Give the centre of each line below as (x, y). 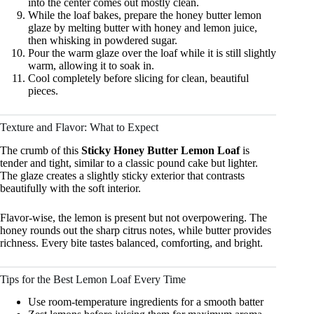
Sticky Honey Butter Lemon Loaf (161, 150)
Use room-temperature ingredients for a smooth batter (146, 302)
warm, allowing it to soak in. (91, 65)
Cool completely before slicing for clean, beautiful (138, 78)
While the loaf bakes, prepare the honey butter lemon (145, 15)
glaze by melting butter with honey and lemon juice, (143, 27)
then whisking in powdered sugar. (103, 40)
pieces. (43, 90)
